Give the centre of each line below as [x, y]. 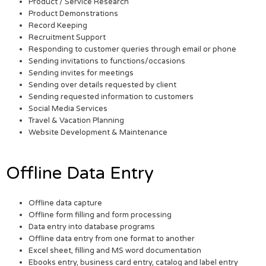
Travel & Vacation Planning [77, 120]
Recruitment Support [67, 37]
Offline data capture [66, 203]
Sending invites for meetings [81, 73]
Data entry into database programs [92, 227]
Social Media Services [68, 108]
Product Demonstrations [74, 13]
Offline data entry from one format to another [112, 239]
